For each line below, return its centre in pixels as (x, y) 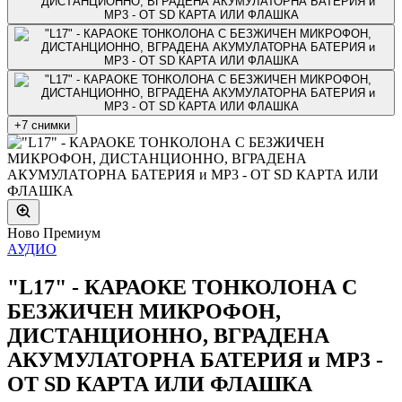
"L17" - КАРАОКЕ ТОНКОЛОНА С (182, 287)
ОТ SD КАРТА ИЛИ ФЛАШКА (160, 384)
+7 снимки (42, 125)
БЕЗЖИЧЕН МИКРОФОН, (144, 311)
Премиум (72, 232)
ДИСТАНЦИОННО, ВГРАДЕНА (168, 335)
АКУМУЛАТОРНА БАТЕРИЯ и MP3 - (195, 359)
